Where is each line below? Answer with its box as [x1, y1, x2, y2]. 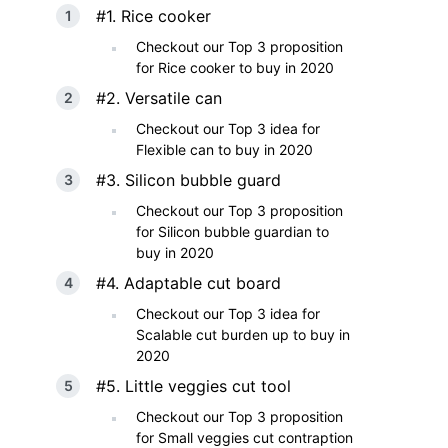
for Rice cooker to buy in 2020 [136, 59, 334, 76]
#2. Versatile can [96, 88, 222, 108]
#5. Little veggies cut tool [96, 376, 291, 396]
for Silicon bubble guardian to [136, 223, 329, 240]
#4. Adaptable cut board [96, 273, 281, 293]
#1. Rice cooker [96, 6, 211, 26]
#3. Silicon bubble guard [96, 170, 281, 190]
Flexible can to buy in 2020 [136, 141, 313, 158]
